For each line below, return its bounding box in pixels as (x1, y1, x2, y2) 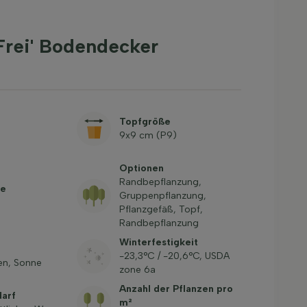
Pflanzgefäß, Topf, (119, 204, 203, 215)
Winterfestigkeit (119, 236, 198, 248)
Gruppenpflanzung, (119, 190, 206, 201)
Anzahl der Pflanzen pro (119, 283, 233, 295)
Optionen (119, 162, 164, 174)
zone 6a (119, 264, 156, 275)
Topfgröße (119, 116, 171, 127)
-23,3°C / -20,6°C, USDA (119, 250, 230, 262)
